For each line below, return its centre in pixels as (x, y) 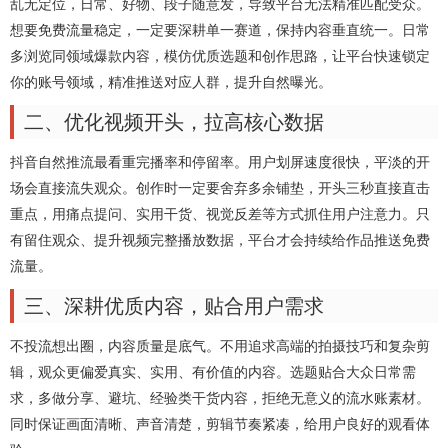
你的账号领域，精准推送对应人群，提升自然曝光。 (171, 82)
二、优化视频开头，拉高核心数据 (174, 122)
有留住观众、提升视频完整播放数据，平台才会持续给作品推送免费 (220, 240)
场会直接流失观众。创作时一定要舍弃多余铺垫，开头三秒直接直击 (220, 188)
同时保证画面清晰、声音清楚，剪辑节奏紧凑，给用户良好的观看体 (220, 424)
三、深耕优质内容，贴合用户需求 (174, 306)
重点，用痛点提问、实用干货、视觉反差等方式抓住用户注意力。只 (220, 214)
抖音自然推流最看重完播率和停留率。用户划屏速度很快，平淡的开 (220, 162)
